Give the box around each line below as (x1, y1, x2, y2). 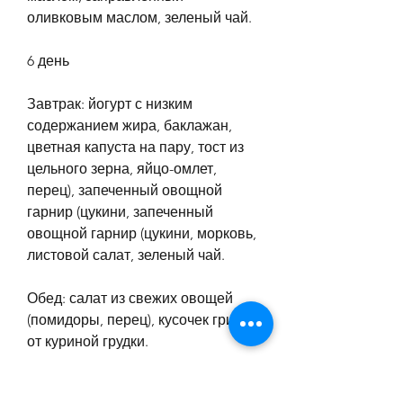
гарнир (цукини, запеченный (27, 202, 213, 220)
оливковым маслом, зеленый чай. (27, 8, 252, 26)
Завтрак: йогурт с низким (27, 94, 193, 112)
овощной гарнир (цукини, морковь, (27, 224, 256, 242)
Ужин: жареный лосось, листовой (27, 375, 248, 393)
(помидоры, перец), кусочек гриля (27, 310, 250, 328)
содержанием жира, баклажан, (27, 116, 232, 134)
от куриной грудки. (27, 332, 148, 350)
